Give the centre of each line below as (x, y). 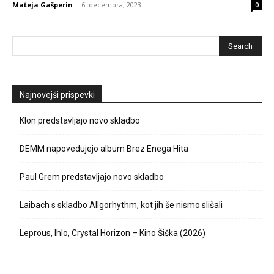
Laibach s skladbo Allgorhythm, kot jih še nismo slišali (121, 205)
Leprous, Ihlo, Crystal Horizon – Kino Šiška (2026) (113, 233)
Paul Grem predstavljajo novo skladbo (92, 177)
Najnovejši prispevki (57, 95)
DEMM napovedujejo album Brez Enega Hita (104, 149)
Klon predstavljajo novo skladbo (80, 121)
